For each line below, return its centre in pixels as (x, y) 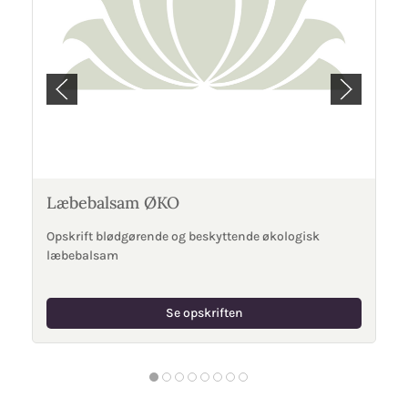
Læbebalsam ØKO (113, 203)
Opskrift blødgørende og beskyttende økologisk (183, 236)
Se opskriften (204, 313)
